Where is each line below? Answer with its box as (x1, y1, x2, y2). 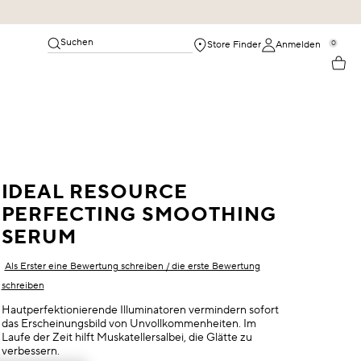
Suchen (60, 36, 93, 48)
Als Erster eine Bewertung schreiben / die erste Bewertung (4, 260, 260, 272)
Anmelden (276, 39, 321, 51)
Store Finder (207, 39, 261, 51)
